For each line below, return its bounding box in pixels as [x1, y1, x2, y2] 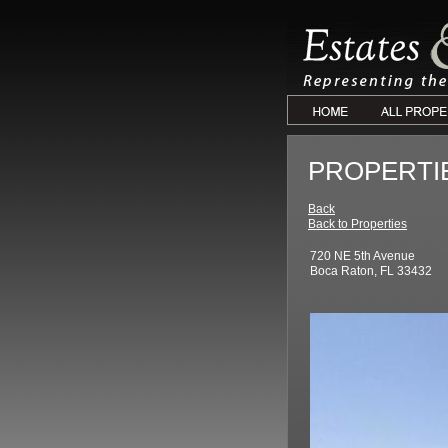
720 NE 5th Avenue [310, 249, 415, 263]
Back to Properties [308, 217, 407, 231]
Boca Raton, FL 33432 [310, 264, 432, 278]
